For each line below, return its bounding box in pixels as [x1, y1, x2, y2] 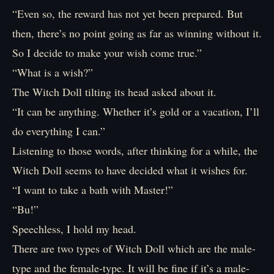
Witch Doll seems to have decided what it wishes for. [12, 163, 248, 177]
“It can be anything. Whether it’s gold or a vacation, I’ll [12, 104, 259, 119]
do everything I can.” [12, 124, 105, 138]
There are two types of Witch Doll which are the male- [12, 241, 256, 256]
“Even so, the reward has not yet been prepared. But [12, 6, 243, 21]
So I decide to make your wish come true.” [12, 45, 202, 60]
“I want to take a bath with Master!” [12, 182, 173, 197]
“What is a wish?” [12, 65, 93, 80]
